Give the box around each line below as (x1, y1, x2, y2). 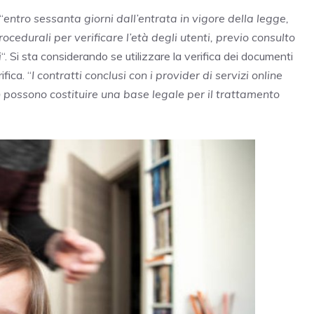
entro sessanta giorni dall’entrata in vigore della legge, (4, 11, 289, 26)
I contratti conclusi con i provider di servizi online (32, 68, 282, 83)
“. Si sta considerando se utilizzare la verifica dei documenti (1, 49, 293, 64)
